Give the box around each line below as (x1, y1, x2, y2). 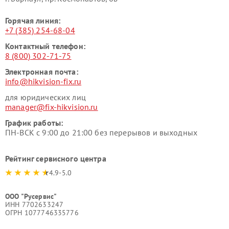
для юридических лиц (5, 92, 86, 103)
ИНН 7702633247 (5, 200, 64, 210)
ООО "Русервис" (5, 192, 57, 201)
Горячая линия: (5, 15, 61, 26)
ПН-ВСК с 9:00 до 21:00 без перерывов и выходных (5, 127, 198, 138)
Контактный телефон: (5, 41, 85, 52)
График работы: (5, 118, 63, 128)
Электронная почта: (5, 66, 78, 77)
